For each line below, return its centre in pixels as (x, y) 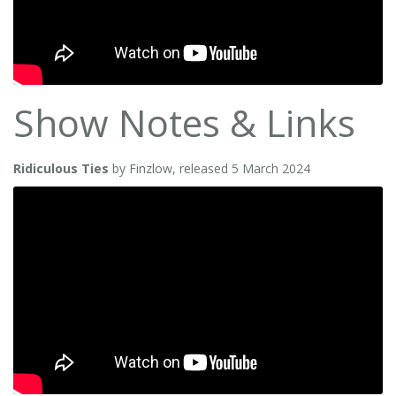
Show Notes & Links (184, 122)
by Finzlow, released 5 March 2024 (211, 168)
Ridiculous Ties (63, 168)
